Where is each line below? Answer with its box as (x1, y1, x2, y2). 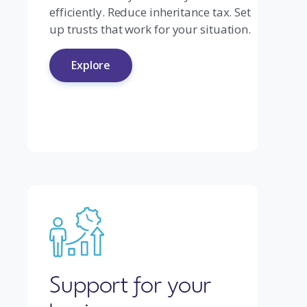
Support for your (49, 269, 212, 298)
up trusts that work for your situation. (49, 21, 251, 37)
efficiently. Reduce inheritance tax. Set (49, 4, 251, 20)
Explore (71, 58, 111, 73)
